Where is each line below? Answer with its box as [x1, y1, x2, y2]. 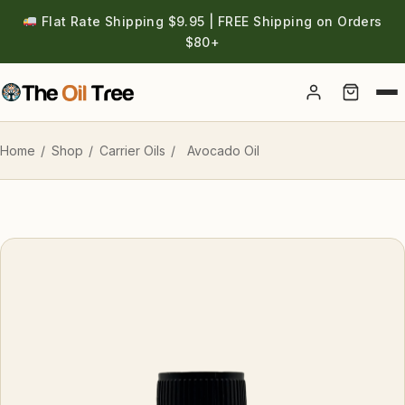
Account [303, 93, 350, 108]
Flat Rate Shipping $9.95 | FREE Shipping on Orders [37, 14, 382, 29]
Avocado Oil [186, 143, 259, 158]
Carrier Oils [99, 143, 165, 158]
